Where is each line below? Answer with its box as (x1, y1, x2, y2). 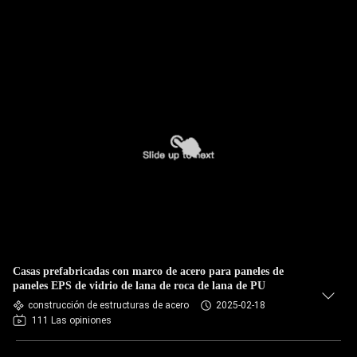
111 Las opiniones (32, 315, 112, 326)
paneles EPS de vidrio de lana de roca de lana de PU (13, 280, 265, 292)
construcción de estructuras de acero (28, 300, 189, 311)
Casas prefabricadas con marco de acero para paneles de (13, 265, 284, 277)
